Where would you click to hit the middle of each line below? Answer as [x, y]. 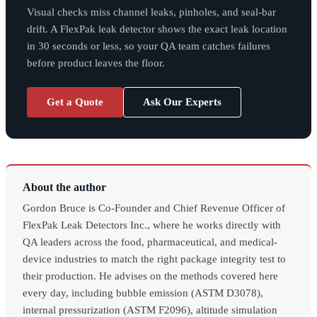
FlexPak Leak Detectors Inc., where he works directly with [152, 225]
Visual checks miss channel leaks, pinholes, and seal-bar [151, 12]
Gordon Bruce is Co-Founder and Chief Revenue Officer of [154, 208]
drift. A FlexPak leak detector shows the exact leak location [157, 29]
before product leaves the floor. [96, 63]
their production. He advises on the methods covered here [150, 276]
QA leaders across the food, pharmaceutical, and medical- [150, 242]
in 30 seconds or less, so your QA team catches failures [149, 46]
